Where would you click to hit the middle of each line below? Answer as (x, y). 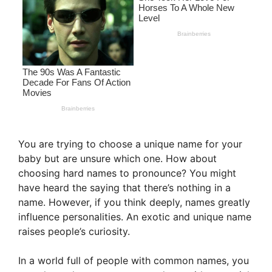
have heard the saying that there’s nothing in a (124, 188)
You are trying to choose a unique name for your (130, 144)
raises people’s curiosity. (74, 232)
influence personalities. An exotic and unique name (135, 217)
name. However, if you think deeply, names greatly (134, 202)
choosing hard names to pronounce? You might (127, 173)
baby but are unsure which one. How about (117, 159)
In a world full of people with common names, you (134, 261)
